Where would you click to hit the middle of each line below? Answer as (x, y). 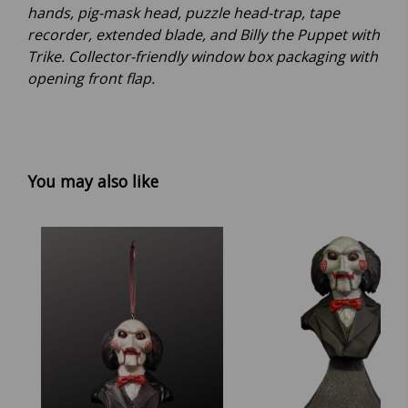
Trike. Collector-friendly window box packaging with (203, 57)
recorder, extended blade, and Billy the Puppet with (204, 35)
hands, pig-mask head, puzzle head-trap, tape (184, 13)
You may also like (93, 182)
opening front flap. (91, 79)
